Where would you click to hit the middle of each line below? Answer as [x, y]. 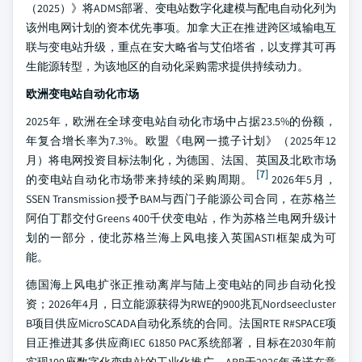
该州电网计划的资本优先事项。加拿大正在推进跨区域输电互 [181, 27]
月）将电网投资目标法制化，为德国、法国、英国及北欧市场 [181, 160]
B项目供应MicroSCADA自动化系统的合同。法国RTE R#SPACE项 [181, 323]
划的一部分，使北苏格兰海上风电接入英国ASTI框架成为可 [181, 238]
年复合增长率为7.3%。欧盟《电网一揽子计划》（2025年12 [181, 141]
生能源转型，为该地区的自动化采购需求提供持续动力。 [167, 66]
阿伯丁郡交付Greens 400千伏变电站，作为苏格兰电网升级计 [181, 218]
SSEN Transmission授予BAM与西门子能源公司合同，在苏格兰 [181, 199]
